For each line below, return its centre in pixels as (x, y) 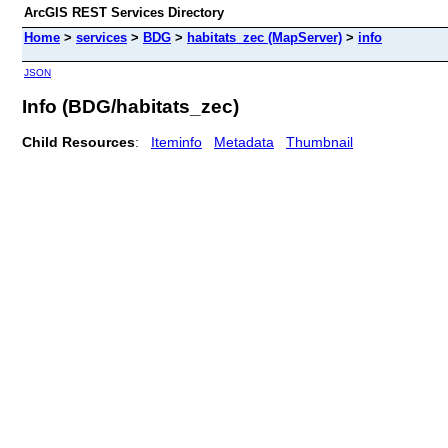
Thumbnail (319, 141)
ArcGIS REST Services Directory (124, 12)
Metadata (244, 141)
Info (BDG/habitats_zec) (130, 106)
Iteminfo (176, 141)
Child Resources (78, 141)
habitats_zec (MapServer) (264, 37)
